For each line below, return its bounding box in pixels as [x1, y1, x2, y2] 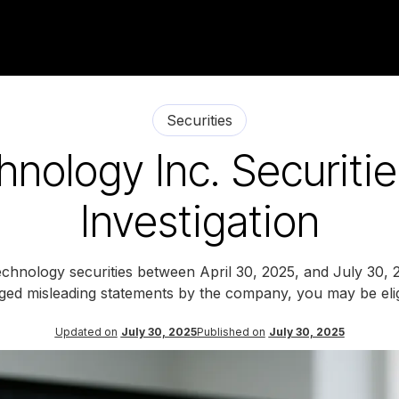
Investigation [79, 194, 320, 248]
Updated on [54, 324, 118, 338]
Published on [196, 324, 265, 338]
